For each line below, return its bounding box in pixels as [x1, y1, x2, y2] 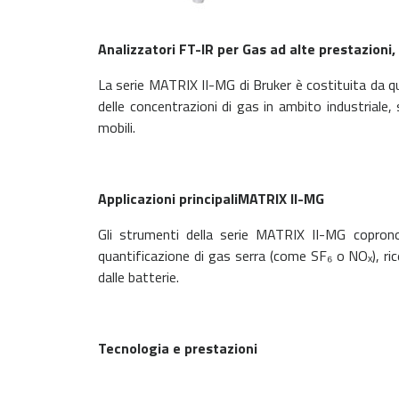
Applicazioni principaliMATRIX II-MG [98, 188, 324, 209]
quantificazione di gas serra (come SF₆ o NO [98, 245, 369, 266]
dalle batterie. [98, 266, 179, 288]
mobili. [98, 117, 135, 138]
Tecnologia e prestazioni [98, 338, 257, 359]
